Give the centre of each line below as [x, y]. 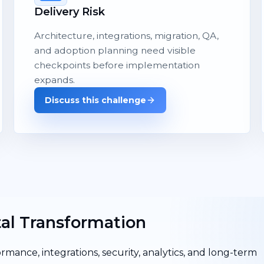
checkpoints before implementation [117, 65]
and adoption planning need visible [115, 50]
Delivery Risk [70, 11]
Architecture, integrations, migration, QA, [127, 35]
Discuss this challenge [96, 100]
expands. [55, 80]
